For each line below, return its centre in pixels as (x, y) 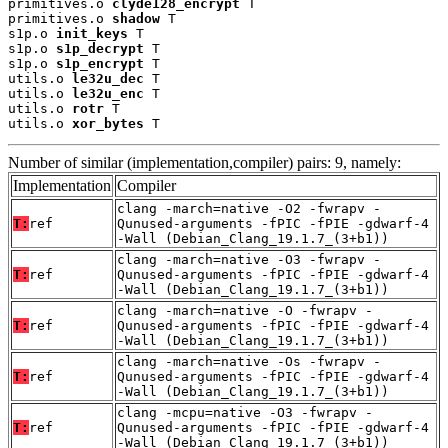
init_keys (92, 33)
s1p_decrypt (100, 48)
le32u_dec (108, 78)
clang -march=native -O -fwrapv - (245, 310)
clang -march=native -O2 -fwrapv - (249, 208)
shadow (136, 18)
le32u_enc (108, 93)
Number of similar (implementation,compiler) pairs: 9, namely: (204, 162)
